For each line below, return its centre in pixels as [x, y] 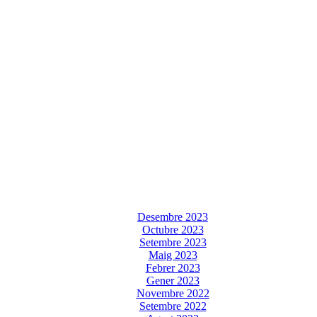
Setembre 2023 [173, 242]
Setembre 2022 [173, 306]
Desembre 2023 [173, 217]
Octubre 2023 [173, 229]
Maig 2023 [173, 255]
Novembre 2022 [173, 293]
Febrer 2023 [173, 267]
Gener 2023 [173, 280]
